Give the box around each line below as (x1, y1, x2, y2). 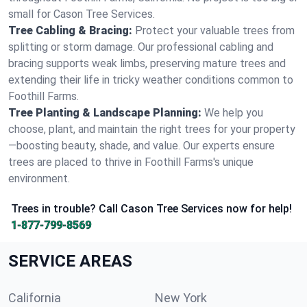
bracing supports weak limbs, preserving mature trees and (8, 57, 286, 70)
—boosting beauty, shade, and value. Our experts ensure (8, 139, 275, 152)
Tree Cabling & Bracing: (8, 24, 132, 37)
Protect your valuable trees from (135, 24, 295, 37)
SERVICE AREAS (8, 251, 132, 271)
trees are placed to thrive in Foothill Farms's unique (8, 156, 254, 169)
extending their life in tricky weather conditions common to (8, 73, 293, 86)
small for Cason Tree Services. (8, 8, 155, 21)
